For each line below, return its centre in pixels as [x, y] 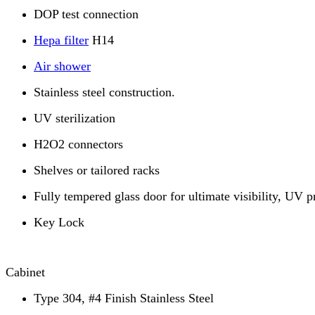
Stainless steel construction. [104, 92]
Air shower [62, 66]
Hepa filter [61, 40]
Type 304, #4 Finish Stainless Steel [124, 298]
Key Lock [59, 223]
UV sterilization [75, 118]
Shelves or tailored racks [97, 171]
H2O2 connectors [78, 144]
